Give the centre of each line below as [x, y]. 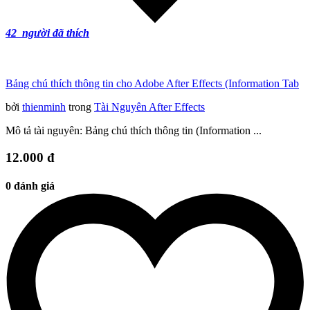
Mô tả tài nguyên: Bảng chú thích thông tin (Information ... [134, 131]
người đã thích [54, 33]
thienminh [44, 107]
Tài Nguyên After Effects [149, 107]
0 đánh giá [30, 186]
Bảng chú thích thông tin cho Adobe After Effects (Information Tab [152, 84]
